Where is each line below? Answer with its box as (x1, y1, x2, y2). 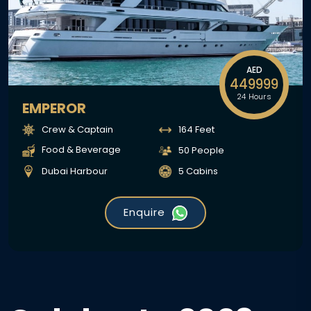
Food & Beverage (42, 143, 121, 157)
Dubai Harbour (42, 164, 108, 178)
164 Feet (178, 122, 215, 136)
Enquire (124, 205, 165, 220)
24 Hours (237, 91, 271, 103)
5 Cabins (178, 164, 218, 178)
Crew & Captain (42, 122, 113, 136)
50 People (178, 143, 224, 157)
